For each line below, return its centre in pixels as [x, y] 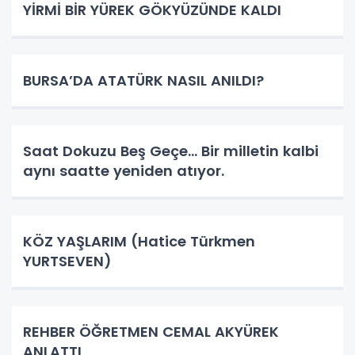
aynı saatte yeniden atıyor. [124, 170]
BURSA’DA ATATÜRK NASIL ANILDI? [143, 80]
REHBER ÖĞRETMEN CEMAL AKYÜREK [151, 331]
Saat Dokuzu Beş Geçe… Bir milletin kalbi [112, 151]
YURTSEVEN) [67, 261]
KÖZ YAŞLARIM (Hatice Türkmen [139, 241]
